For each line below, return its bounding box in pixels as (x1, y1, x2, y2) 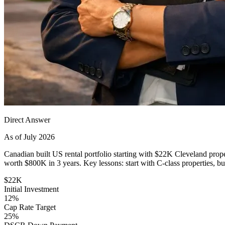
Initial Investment (4, 184, 59, 193)
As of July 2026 (4, 132, 55, 141)
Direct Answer (4, 115, 50, 124)
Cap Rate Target (4, 202, 56, 211)
